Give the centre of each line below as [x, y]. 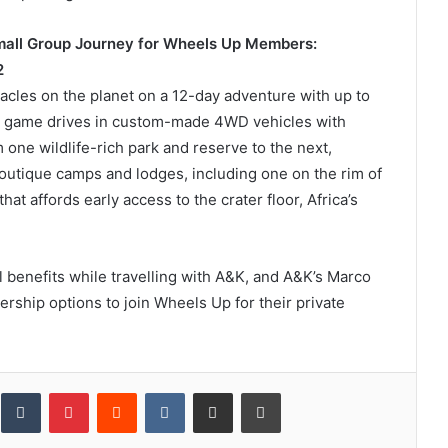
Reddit [155, 392]
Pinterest [116, 392]
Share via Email [247, 392]
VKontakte [215, 392]
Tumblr [60, 392]
